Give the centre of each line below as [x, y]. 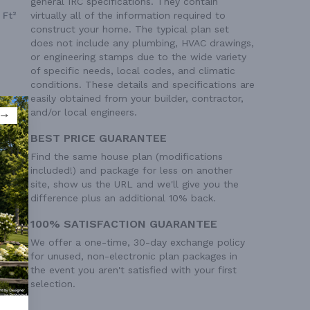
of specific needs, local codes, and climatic [133, 70]
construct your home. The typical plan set [130, 29]
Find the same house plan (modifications [127, 156]
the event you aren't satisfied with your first [134, 270]
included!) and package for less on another [131, 170]
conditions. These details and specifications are [143, 84]
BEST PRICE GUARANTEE [99, 138]
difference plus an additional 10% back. [123, 198]
